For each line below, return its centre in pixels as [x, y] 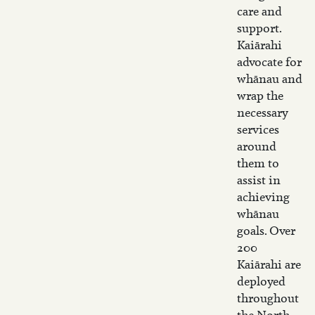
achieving [263, 197]
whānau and [270, 79]
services [258, 129]
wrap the [260, 96]
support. [259, 28]
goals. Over [266, 231]
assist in [259, 180]
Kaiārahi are [269, 264]
